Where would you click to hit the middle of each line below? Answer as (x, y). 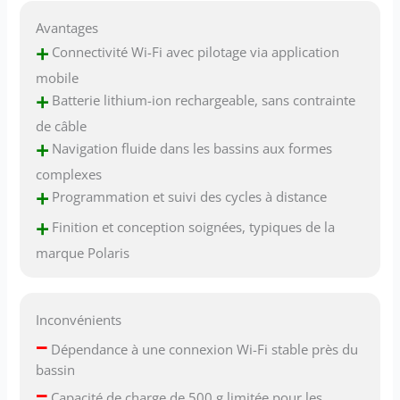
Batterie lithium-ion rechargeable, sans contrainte (202, 100)
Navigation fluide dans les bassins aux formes (191, 148)
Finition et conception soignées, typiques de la (192, 226)
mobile (58, 77)
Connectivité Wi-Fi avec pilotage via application (194, 51)
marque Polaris (83, 252)
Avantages (67, 27)
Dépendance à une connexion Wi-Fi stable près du (203, 350)
